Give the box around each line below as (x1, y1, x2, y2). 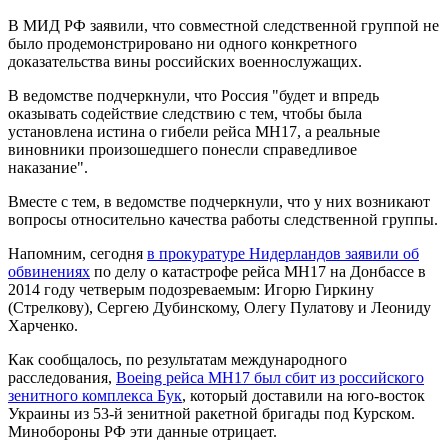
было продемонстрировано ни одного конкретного (8, 34, 357, 52)
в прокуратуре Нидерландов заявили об (147, 244, 419, 262)
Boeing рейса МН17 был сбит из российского (116, 368, 424, 386)
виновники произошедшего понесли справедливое (8, 140, 357, 158)
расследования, (8, 368, 116, 386)
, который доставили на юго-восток (182, 386, 425, 404)
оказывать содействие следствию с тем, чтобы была (8, 104, 362, 122)
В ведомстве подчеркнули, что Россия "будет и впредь (8, 86, 379, 104)
